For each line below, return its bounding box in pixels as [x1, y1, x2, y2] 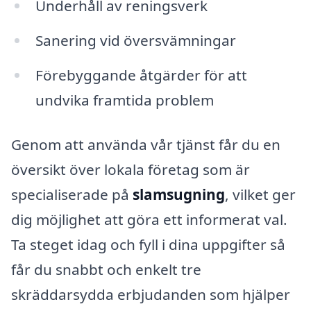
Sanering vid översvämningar [35, 31, 236, 51]
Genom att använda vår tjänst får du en [11, 134, 280, 154]
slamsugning [133, 184, 225, 204]
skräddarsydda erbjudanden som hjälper [11, 284, 290, 304]
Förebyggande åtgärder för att [35, 65, 247, 85]
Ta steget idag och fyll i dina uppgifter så [11, 234, 285, 254]
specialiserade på [11, 184, 133, 204]
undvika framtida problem [35, 90, 214, 110]
